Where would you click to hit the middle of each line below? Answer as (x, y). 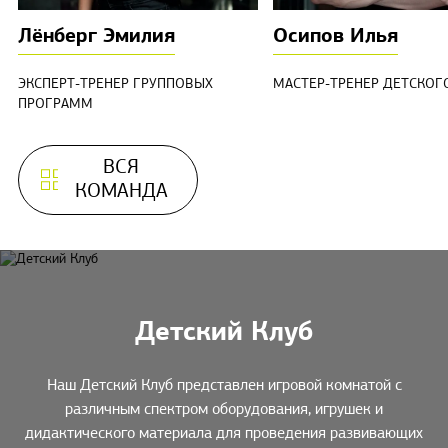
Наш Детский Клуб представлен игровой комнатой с (224, 386)
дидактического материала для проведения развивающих (224, 434)
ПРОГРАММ (55, 105)
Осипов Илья (335, 37)
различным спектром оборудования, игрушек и (224, 410)
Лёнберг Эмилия (96, 37)
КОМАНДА (121, 192)
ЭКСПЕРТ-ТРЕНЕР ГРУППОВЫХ (115, 85)
